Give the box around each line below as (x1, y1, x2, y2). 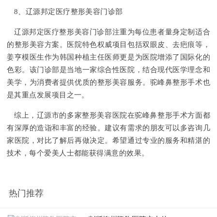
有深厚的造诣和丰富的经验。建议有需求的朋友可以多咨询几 (7, 124, 210, 132)
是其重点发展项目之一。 (7, 91, 89, 99)
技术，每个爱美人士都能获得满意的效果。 (7, 149, 149, 157)
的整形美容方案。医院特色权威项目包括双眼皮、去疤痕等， (7, 41, 210, 49)
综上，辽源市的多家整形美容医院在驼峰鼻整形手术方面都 (14, 111, 210, 120)
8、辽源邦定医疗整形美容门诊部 (14, 8, 123, 16)
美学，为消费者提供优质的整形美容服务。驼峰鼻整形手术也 (7, 78, 210, 87)
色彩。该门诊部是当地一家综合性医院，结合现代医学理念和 (7, 66, 210, 74)
